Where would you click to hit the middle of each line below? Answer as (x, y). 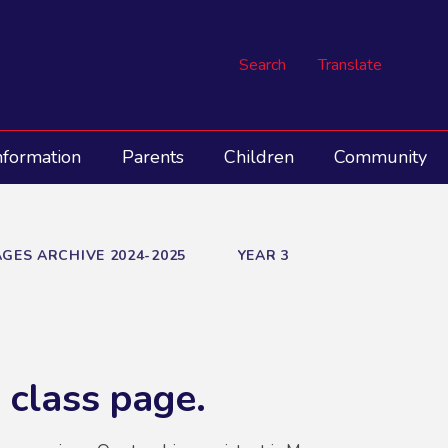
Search (262, 64)
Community (381, 157)
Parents (152, 157)
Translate (350, 64)
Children (258, 157)
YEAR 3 (263, 256)
